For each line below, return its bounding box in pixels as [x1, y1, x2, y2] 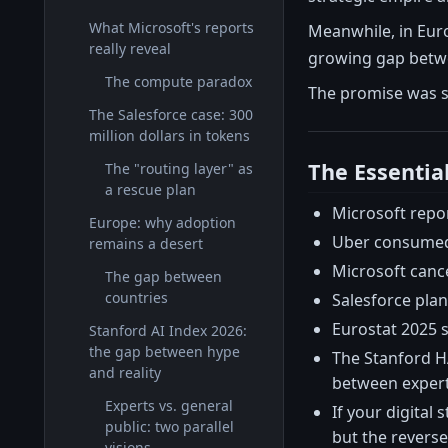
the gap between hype [89, 342, 240, 361]
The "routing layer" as [105, 159, 253, 178]
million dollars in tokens [89, 126, 250, 145]
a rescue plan [105, 180, 196, 199]
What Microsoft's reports [89, 18, 254, 37]
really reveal [89, 39, 171, 58]
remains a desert [89, 234, 203, 253]
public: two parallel [105, 417, 234, 436]
